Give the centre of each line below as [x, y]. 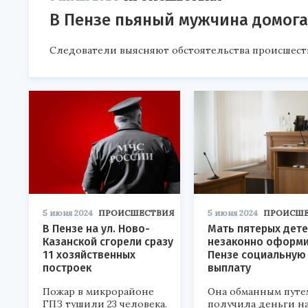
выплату [229, 268]
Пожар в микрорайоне [98, 292]
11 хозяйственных [89, 255]
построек [67, 268]
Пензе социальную [257, 255]
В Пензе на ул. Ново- [96, 229]
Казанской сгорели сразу [108, 242]
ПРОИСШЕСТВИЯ [136, 213]
